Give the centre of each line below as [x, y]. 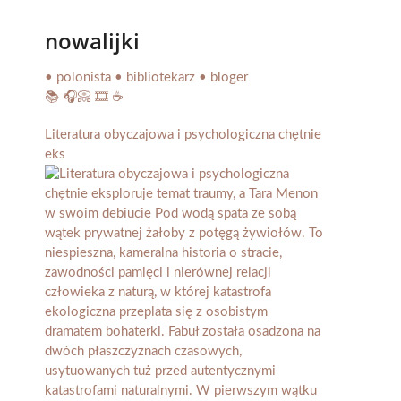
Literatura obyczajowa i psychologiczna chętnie [183, 135]
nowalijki [92, 41]
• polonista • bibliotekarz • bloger [146, 78]
